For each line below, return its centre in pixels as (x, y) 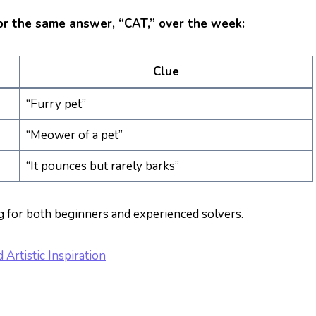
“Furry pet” (56, 104)
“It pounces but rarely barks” (102, 166)
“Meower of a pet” (74, 135)
